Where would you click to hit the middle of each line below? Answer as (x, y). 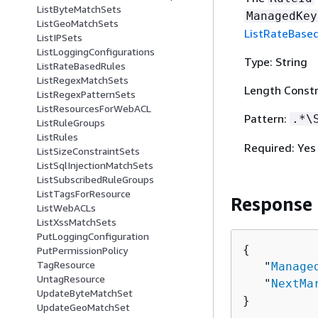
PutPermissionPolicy (82, 251)
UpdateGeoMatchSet (83, 307)
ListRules (57, 137)
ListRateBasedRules (81, 66)
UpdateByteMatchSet (85, 293)
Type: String (275, 62)
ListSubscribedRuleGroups (95, 180)
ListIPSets (60, 38)
